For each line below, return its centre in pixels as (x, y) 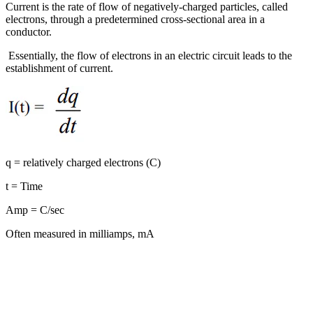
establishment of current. (59, 68)
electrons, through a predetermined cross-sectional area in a (135, 20)
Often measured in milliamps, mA (80, 234)
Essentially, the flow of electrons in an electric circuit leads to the (149, 56)
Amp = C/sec (35, 210)
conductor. (29, 32)
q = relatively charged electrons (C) (83, 163)
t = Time (24, 187)
